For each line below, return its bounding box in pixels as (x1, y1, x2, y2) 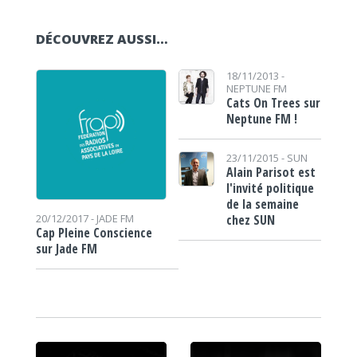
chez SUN (226, 210, 275, 229)
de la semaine (226, 194, 299, 213)
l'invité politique (226, 178, 314, 197)
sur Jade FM (35, 239, 97, 257)
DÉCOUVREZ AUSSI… (35, 29, 168, 48)
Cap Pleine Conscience (35, 223, 152, 241)
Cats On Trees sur (226, 93, 320, 112)
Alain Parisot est (226, 163, 316, 181)
